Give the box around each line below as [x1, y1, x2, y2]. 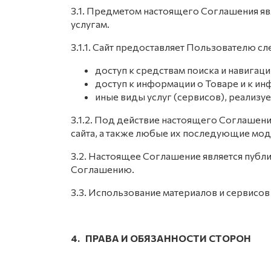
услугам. [71, 18, 109, 30]
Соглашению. [71, 163, 134, 175]
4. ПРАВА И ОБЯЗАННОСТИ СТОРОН [71, 232, 251, 244]
